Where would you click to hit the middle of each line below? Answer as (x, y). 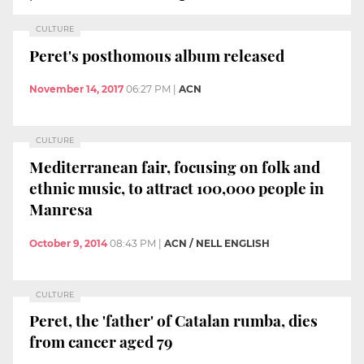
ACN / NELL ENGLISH (217, 243)
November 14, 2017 (76, 89)
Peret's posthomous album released (157, 55)
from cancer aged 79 (101, 342)
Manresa (61, 208)
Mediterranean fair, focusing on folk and (175, 166)
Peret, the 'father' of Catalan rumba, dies (173, 321)
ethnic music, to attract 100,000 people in (177, 187)
